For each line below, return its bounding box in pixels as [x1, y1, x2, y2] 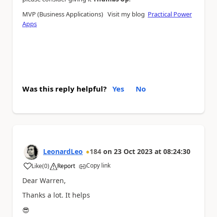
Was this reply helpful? [22, 83, 107, 93]
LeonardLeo [43, 146, 83, 156]
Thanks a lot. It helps [22, 190, 90, 200]
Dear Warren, [22, 175, 66, 185]
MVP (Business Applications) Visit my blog [22, 9, 146, 18]
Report [57, 161, 75, 170]
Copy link [86, 161, 110, 170]
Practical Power [148, 9, 192, 18]
